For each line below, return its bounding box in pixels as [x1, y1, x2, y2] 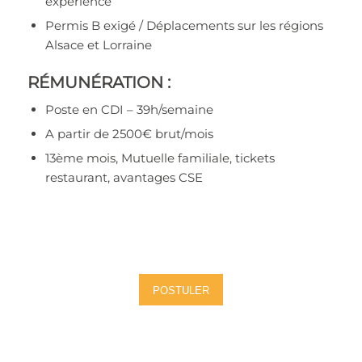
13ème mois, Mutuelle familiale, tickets [44, 149, 275, 166]
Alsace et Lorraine [44, 36, 152, 53]
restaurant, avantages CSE [44, 169, 203, 185]
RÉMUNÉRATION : [27, 72, 170, 92]
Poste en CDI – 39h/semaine [44, 101, 213, 117]
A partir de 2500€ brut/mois [44, 125, 213, 141]
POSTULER [152, 284, 209, 297]
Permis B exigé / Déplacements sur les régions [44, 17, 323, 33]
